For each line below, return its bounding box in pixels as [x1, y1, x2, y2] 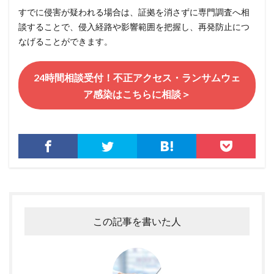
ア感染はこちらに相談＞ [83, 87, 191, 100]
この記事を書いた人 [93, 215, 181, 228]
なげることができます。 [18, 36, 113, 47]
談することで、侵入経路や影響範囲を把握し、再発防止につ [18, 21, 250, 32]
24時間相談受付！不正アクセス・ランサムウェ [34, 71, 240, 83]
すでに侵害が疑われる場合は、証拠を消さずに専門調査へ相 [18, 7, 250, 18]
